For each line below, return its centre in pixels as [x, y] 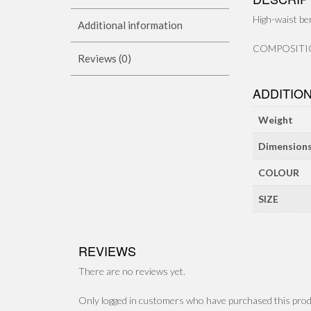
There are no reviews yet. [132, 271]
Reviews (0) [104, 59]
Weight [276, 119]
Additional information [130, 25]
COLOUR [279, 172]
